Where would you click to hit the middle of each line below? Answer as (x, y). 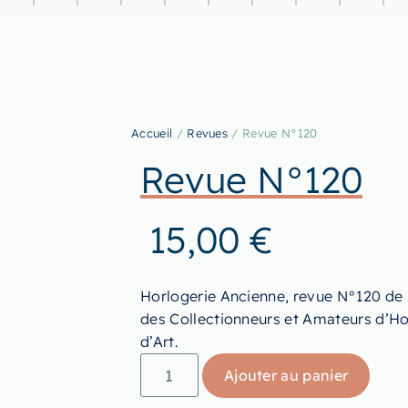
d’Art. (159, 341)
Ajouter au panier (286, 375)
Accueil (152, 133)
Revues (208, 133)
